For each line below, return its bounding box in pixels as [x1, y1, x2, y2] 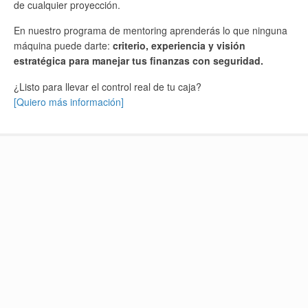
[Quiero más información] [14, 94, 124, 109]
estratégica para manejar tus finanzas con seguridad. [14, 54, 263, 68]
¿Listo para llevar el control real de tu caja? [14, 79, 201, 93]
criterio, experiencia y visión [113, 38, 245, 53]
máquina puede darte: [14, 38, 113, 53]
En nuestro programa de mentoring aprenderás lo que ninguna [14, 23, 287, 38]
